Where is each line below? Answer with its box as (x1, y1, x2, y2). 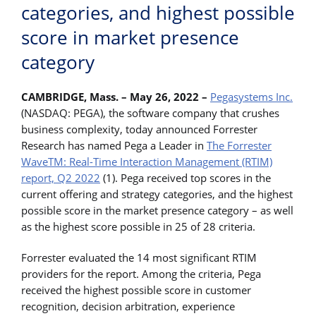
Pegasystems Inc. (210, 90, 293, 104)
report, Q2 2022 (21, 171, 100, 186)
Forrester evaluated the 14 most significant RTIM (21, 250, 257, 265)
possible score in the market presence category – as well (21, 203, 293, 218)
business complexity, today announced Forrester (21, 122, 257, 137)
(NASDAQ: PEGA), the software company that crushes (21, 106, 279, 121)
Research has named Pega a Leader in (21, 138, 207, 153)
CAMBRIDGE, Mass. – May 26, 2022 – (21, 90, 210, 104)
